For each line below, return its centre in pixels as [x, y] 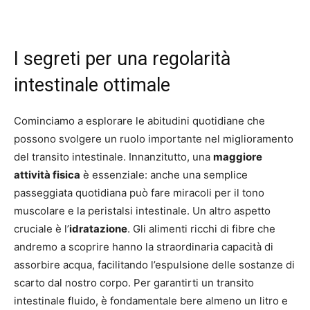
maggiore [238, 156]
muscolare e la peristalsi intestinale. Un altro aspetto [142, 210]
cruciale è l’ [42, 228]
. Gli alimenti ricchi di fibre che [201, 228]
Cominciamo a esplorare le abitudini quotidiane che [139, 120]
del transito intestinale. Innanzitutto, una [113, 156]
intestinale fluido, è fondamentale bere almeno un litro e [151, 300]
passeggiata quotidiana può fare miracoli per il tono [139, 192]
